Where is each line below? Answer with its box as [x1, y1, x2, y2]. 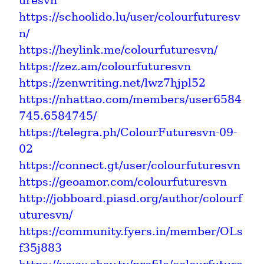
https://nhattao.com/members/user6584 [19, 92, 242, 106]
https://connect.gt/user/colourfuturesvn [19, 158, 240, 172]
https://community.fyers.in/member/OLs [19, 224, 243, 238]
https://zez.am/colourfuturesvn [19, 59, 191, 73]
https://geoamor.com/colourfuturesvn [19, 174, 227, 189]
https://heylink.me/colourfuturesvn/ [19, 42, 217, 57]
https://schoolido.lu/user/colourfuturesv [19, 9, 240, 24]
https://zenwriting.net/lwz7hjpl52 [19, 75, 206, 90]
